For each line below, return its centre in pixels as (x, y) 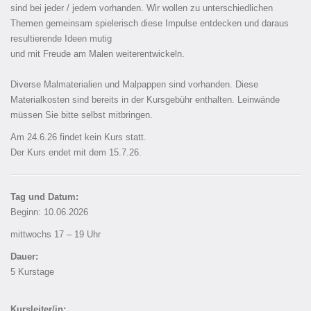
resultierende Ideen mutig (62, 39)
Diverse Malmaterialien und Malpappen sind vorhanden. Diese (134, 85)
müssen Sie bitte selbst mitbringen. (82, 116)
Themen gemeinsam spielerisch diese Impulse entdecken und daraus (150, 24)
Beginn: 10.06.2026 (49, 213)
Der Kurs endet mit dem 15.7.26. (76, 153)
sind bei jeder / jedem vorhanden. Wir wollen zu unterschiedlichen (142, 9)
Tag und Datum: (44, 197)
